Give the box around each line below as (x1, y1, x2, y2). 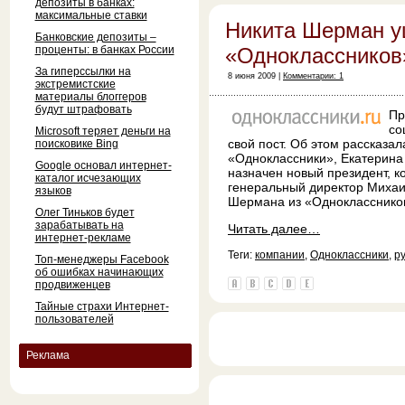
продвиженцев (34, 278, 110, 291)
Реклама (25, 349, 70, 362)
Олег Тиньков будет (34, 206, 135, 219)
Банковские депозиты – (34, 31, 156, 43)
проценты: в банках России (34, 43, 174, 56)
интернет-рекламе (34, 231, 131, 244)
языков (34, 184, 71, 197)
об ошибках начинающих (34, 266, 164, 278)
